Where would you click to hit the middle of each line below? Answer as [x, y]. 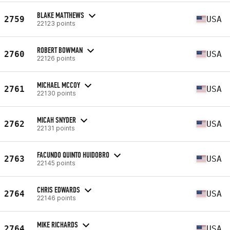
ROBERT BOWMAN [60, 50]
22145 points [56, 163]
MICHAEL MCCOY [59, 85]
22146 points [56, 198]
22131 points [56, 128]
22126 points [56, 58]
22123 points [56, 23]
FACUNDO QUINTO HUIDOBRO [73, 155]
